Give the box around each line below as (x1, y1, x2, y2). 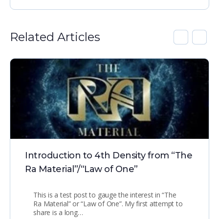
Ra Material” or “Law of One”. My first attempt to (33, 199, 183, 209)
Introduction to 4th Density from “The (25, 150, 193, 161)
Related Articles (10, 29, 100, 44)
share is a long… (33, 208, 83, 218)
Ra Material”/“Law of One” (25, 164, 138, 175)
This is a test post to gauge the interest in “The (33, 190, 176, 200)
